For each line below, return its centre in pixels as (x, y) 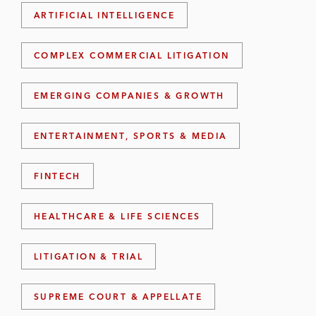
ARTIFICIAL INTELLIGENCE (105, 15)
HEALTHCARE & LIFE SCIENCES (117, 216)
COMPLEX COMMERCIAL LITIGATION (132, 55)
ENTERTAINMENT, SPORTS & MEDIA (130, 135)
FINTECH (57, 176)
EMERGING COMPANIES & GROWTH (129, 95)
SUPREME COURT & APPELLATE (119, 296)
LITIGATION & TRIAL (89, 256)
